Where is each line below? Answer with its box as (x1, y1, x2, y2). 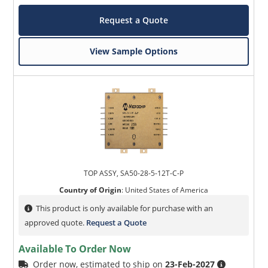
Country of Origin (59, 185, 122, 196)
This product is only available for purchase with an (36, 203, 214, 214)
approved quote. (25, 217, 87, 229)
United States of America (125, 185, 209, 196)
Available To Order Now (19, 242, 132, 256)
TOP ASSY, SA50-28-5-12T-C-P (84, 168, 184, 179)
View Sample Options (90, 45, 178, 57)
